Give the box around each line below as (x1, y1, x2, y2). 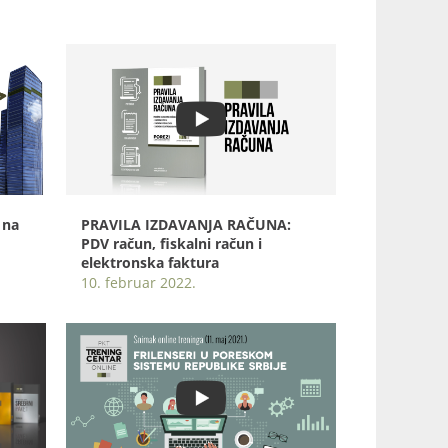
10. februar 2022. (81, 273, 196, 293)
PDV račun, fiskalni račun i (81, 234, 262, 254)
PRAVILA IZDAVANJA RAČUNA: (81, 215, 291, 235)
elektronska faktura (81, 253, 219, 273)
